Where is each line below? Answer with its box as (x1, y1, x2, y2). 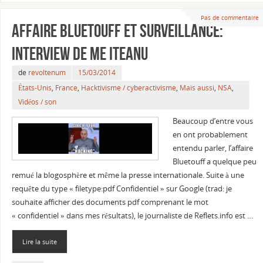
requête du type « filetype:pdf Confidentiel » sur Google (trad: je (11, 184, 232, 194)
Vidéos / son (18, 97, 56, 107)
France (55, 83, 77, 93)
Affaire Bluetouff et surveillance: (11, 21, 223, 41)
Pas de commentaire (200, 13, 259, 22)
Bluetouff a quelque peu (172, 157, 257, 167)
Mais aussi (179, 83, 214, 93)
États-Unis (18, 83, 52, 93)
